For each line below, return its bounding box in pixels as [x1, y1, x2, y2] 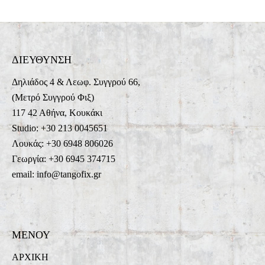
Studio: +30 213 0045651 [12, 123, 108, 134]
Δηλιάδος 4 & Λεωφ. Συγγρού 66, [12, 77, 140, 88]
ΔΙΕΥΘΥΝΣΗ [12, 53, 72, 66]
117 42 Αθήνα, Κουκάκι [12, 108, 102, 118]
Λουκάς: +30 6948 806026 [12, 138, 113, 149]
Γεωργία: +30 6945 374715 [12, 154, 115, 164]
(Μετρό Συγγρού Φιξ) [12, 92, 94, 103]
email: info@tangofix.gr [12, 169, 101, 180]
